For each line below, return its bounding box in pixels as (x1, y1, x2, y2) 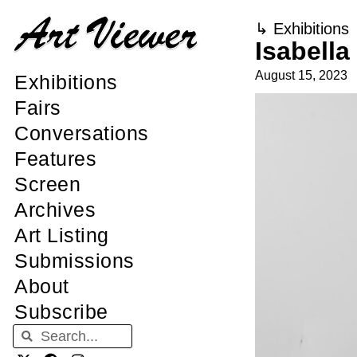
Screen (14, 173, 80, 196)
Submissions (14, 249, 135, 273)
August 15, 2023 (254, 69, 347, 82)
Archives (14, 198, 96, 222)
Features (14, 147, 96, 171)
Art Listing (14, 224, 109, 247)
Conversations (14, 122, 149, 145)
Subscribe (14, 300, 108, 324)
